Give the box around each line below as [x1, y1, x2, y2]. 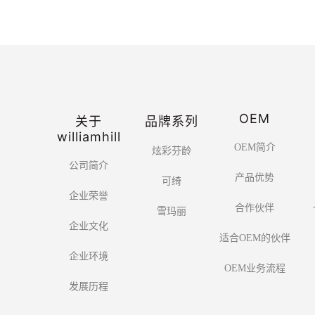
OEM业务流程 [224, 263, 285, 274]
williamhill [56, 129, 121, 144]
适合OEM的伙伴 [219, 233, 290, 244]
